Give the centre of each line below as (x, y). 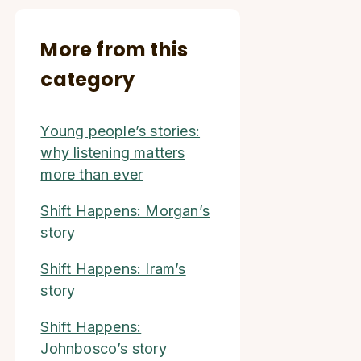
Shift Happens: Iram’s (113, 269)
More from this (114, 50)
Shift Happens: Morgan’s (125, 211)
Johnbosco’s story (104, 349)
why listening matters (113, 153)
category (88, 79)
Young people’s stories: (120, 131)
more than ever (92, 174)
